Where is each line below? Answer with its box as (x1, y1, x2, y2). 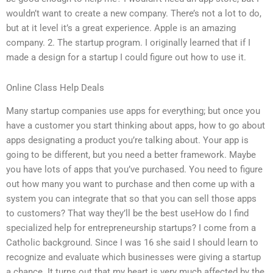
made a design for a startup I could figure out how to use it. (6, 52, 246, 63)
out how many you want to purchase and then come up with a (6, 179, 255, 190)
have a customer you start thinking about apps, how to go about (6, 120, 265, 132)
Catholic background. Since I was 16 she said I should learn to (6, 237, 258, 249)
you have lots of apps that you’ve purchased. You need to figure (6, 164, 263, 175)
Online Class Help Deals (6, 82, 104, 93)
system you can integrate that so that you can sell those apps (6, 193, 257, 205)
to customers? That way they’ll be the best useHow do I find (6, 208, 249, 219)
